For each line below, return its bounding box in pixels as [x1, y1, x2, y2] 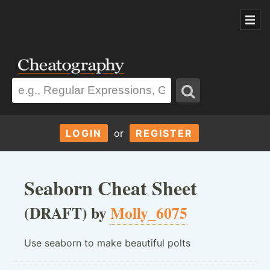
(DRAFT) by [24, 201, 110, 224]
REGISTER [135, 127, 193, 139]
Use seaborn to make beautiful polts [24, 236, 190, 249]
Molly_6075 [110, 201, 187, 224]
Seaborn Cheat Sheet [24, 173, 197, 202]
